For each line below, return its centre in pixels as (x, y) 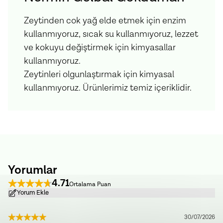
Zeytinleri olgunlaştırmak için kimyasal (99, 74)
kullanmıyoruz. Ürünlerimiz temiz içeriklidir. (108, 88)
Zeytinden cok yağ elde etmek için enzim (105, 21)
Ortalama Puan (90, 184)
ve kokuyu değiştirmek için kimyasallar (100, 48)
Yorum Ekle (33, 193)
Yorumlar (33, 170)
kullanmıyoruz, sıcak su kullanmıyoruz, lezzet (111, 34)
